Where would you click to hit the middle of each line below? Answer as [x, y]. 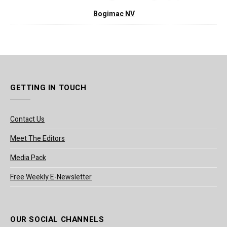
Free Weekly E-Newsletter [51, 177]
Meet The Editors [37, 139]
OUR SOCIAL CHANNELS [57, 220]
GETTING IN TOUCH [48, 88]
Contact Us [27, 120]
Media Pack [28, 158]
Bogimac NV [114, 14]
